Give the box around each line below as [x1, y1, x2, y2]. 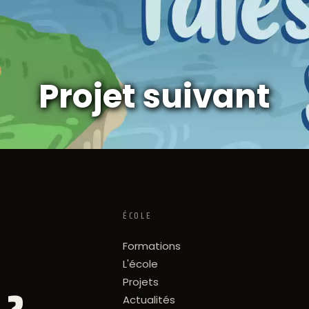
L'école [123, 257, 159, 272]
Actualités [123, 292, 176, 308]
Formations [123, 239, 181, 254]
